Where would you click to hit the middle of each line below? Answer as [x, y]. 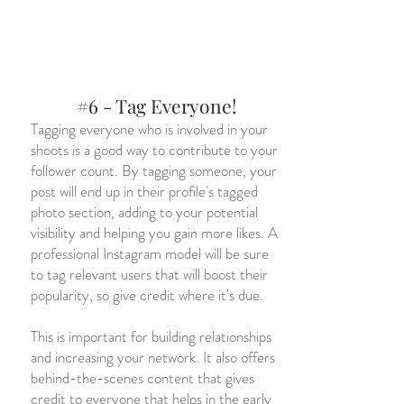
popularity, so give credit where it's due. [147, 295]
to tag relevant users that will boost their [149, 274]
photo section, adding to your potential [144, 212]
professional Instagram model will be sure [150, 253]
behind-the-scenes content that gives [142, 378]
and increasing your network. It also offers [153, 357]
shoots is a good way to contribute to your [154, 150]
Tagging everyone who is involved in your [149, 129]
